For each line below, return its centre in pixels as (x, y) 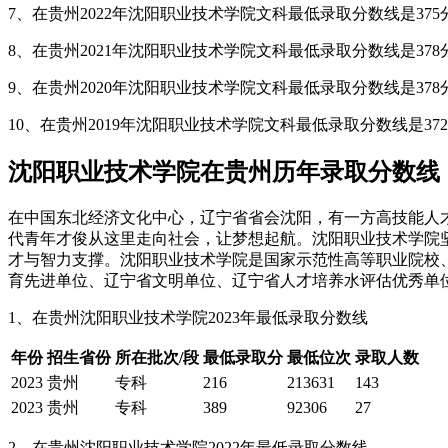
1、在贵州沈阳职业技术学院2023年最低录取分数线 (188, 317)
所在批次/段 (157, 357)
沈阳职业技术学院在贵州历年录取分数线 (224, 171)
